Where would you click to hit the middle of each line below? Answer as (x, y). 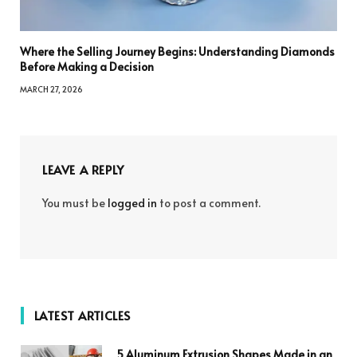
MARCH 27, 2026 (51, 90)
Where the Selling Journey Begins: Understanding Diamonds (177, 52)
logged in (132, 203)
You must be (75, 203)
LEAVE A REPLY (83, 170)
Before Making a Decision (87, 67)
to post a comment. (209, 203)
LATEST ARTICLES (82, 316)
